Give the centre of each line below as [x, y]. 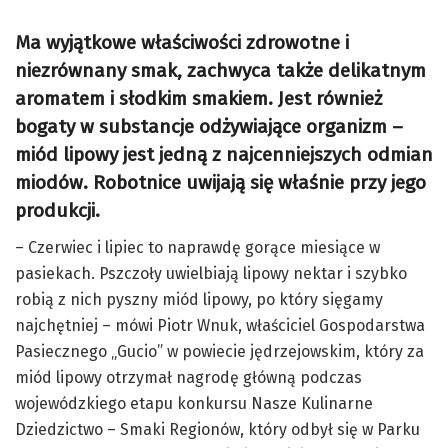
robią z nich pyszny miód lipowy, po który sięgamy [199, 299]
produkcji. [57, 211]
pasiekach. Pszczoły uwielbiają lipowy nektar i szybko [211, 273]
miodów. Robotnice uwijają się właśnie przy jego [220, 183]
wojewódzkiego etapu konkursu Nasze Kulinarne [194, 403]
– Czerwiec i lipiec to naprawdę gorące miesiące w [197, 247]
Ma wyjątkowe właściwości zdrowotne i [182, 43]
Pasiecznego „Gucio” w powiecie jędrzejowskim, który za [219, 351]
